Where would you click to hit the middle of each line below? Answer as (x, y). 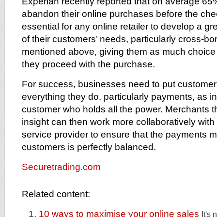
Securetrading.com (61, 167)
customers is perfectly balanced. (89, 147)
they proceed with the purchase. (88, 64)
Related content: (56, 194)
